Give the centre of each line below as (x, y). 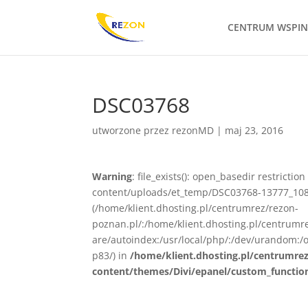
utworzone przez (132, 130)
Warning (112, 176)
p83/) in (111, 255)
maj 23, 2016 (254, 130)
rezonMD (193, 130)
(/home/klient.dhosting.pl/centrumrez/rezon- (196, 208)
